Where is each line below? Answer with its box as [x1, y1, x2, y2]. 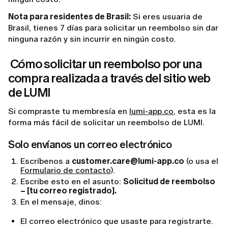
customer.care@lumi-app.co [72, 156, 184, 166]
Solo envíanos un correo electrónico [8, 138, 172, 151]
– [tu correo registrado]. [20, 186, 117, 196]
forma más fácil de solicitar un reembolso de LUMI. [8, 118, 205, 128]
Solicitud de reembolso [123, 177, 215, 187]
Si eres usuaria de [131, 12, 203, 22]
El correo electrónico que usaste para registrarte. [20, 216, 213, 226]
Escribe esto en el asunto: [20, 177, 123, 187]
